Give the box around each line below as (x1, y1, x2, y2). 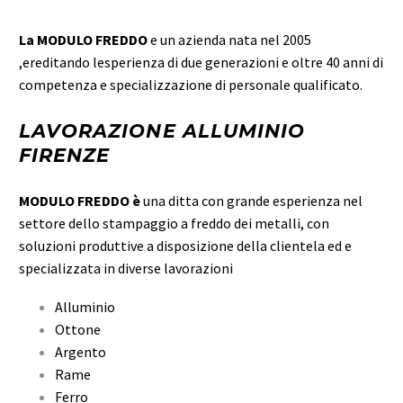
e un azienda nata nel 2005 (148, 31, 311, 49)
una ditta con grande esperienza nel (143, 192, 363, 210)
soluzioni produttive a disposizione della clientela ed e (19, 237, 352, 255)
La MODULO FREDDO (19, 31, 148, 49)
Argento (55, 342, 106, 361)
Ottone (55, 319, 101, 338)
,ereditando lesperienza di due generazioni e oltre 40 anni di (19, 53, 383, 71)
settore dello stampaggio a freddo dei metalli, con (19, 214, 329, 233)
